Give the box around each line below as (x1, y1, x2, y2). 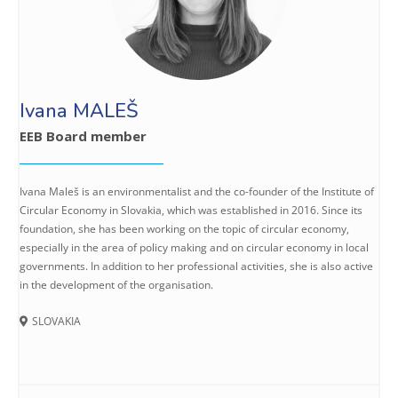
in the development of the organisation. (20, 277, 213, 293)
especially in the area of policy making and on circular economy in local (20, 240, 369, 256)
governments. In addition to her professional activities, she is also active (20, 259, 373, 275)
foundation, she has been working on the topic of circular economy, (20, 221, 349, 237)
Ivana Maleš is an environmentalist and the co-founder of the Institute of (20, 184, 374, 200)
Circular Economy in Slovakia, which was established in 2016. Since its (20, 203, 362, 219)
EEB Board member (20, 127, 147, 146)
